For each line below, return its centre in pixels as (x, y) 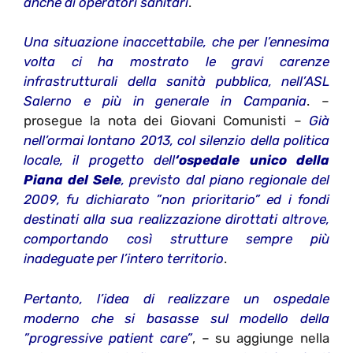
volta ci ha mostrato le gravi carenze (176, 62)
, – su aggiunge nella (261, 338)
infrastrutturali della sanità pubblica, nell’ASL (176, 82)
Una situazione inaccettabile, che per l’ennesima (176, 42)
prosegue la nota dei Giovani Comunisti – (166, 121)
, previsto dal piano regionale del (226, 180)
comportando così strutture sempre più (176, 239)
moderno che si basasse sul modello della (176, 318)
